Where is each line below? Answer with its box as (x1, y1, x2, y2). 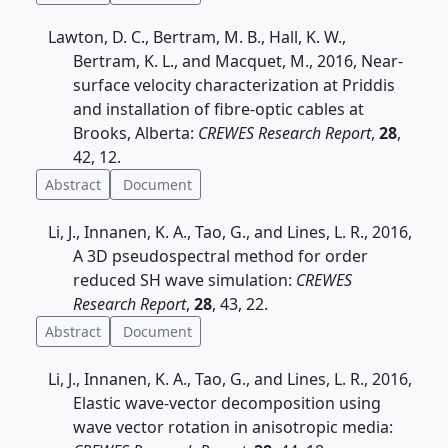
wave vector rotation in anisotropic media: (73, 416, 393, 438)
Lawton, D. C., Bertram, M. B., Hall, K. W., (48, 26, 346, 48)
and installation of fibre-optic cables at (73, 98, 364, 120)
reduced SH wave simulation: (73, 269, 296, 291)
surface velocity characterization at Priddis (73, 74, 395, 96)
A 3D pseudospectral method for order (73, 245, 368, 267)
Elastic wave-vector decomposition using (73, 392, 381, 414)
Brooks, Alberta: (73, 122, 198, 144)
